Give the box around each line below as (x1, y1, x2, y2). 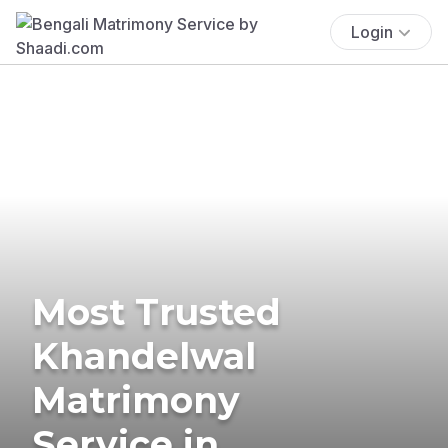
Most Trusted (32, 289, 281, 334)
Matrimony (32, 377, 240, 422)
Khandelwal (32, 333, 256, 378)
